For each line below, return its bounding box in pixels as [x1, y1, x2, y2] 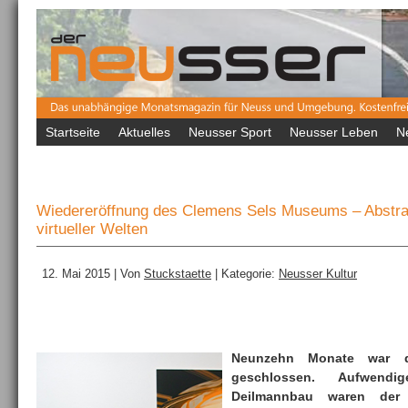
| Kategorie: [211, 268, 279, 280]
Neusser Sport [189, 125, 271, 139]
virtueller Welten [36, 220, 148, 238]
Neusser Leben [290, 125, 378, 139]
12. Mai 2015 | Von [42, 268, 144, 280]
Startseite [46, 125, 100, 139]
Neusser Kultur [279, 268, 357, 280]
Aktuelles [118, 125, 170, 139]
